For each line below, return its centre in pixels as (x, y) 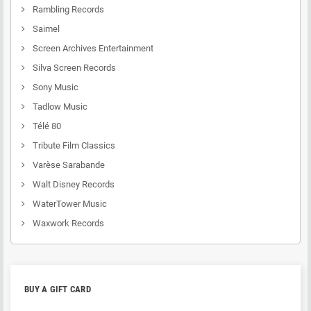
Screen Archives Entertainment (92, 48)
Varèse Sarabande (68, 165)
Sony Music (54, 87)
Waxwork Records (67, 223)
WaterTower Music (69, 204)
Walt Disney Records (73, 184)
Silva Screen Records (73, 68)
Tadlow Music (59, 107)
